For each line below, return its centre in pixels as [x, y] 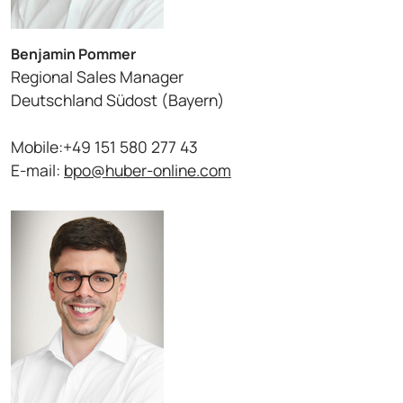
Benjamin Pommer [73, 54]
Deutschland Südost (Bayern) [118, 100]
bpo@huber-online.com [148, 170]
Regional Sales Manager [97, 77]
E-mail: [37, 170]
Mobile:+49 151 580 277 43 [104, 147]
